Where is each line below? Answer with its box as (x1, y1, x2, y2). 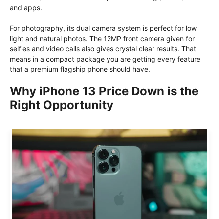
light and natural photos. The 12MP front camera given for (10, 34, 195, 43)
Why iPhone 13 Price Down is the (10, 84, 198, 98)
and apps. (10, 3, 42, 12)
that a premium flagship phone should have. (10, 65, 150, 73)
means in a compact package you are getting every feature (10, 55, 200, 63)
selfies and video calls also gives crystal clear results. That (10, 44, 196, 53)
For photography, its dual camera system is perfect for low (10, 24, 197, 32)
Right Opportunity (10, 98, 113, 112)
